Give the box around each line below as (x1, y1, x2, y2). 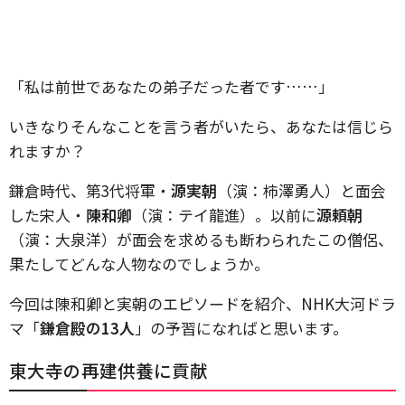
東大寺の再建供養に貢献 (9, 357, 208, 383)
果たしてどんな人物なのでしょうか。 (9, 252, 269, 275)
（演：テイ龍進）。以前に (132, 203, 316, 226)
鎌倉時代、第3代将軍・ (9, 179, 171, 202)
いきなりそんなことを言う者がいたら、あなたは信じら (9, 115, 393, 137)
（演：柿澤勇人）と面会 (217, 179, 386, 202)
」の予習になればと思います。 (135, 316, 348, 339)
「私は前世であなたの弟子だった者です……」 (9, 75, 334, 98)
